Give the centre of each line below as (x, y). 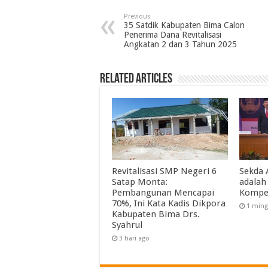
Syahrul (127, 225)
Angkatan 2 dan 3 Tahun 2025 (180, 44)
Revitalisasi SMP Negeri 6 (164, 171)
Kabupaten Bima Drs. (156, 214)
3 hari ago (134, 239)
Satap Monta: (140, 182)
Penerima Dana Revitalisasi (173, 35)
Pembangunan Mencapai (163, 193)
